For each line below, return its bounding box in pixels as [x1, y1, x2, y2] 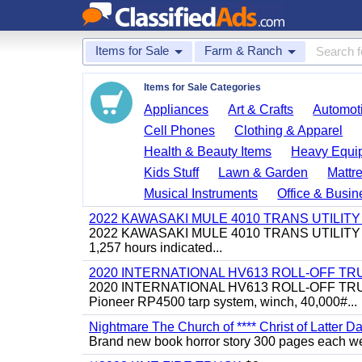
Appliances [144, 103, 209, 116]
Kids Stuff [144, 166, 200, 179]
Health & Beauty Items [144, 145, 272, 158]
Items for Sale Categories [144, 82, 261, 93]
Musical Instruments [144, 187, 259, 200]
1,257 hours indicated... [89, 241, 222, 255]
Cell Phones [144, 124, 216, 137]
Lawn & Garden [218, 166, 309, 179]
